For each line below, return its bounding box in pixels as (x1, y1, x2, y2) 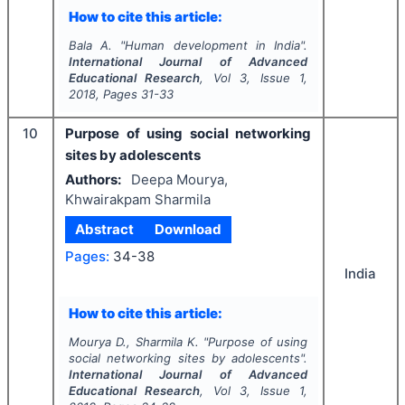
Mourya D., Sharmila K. (68, 334, 199, 349)
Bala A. (68, 38, 113, 52)
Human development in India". (125, 38, 308, 52)
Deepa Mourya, (130, 170, 228, 188)
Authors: (65, 170, 121, 188)
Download (154, 221, 221, 238)
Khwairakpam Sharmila (65, 190, 211, 208)
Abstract (75, 221, 135, 238)
